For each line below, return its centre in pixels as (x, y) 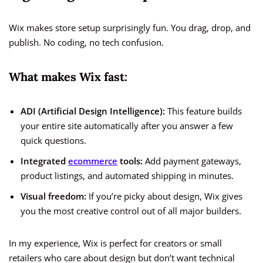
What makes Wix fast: (68, 77)
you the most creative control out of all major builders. (131, 211)
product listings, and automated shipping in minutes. (127, 176)
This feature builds (203, 111)
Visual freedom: (53, 196)
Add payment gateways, (192, 161)
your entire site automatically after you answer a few (127, 126)
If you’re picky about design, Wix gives (164, 196)
